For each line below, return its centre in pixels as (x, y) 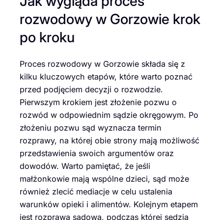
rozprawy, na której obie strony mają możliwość (110, 141)
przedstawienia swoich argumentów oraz (97, 153)
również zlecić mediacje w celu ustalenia (96, 192)
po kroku (47, 37)
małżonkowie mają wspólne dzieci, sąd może (104, 179)
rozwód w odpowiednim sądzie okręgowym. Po (109, 115)
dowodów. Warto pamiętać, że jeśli (85, 166)
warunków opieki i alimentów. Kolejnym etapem (109, 205)
